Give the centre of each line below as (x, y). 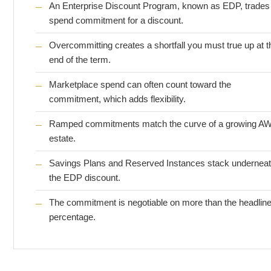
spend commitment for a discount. (116, 20)
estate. (62, 138)
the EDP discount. (85, 178)
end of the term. (80, 60)
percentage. (72, 217)
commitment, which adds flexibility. (117, 99)
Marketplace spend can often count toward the (140, 84)
